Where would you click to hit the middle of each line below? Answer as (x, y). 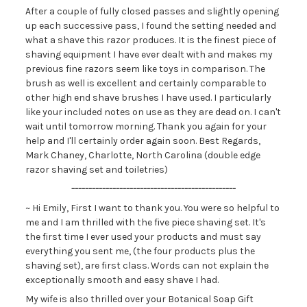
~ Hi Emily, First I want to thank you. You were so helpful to (152, 208)
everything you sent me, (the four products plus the (140, 251)
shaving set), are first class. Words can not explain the (147, 266)
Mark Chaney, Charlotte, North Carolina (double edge (143, 155)
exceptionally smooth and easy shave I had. (122, 280)
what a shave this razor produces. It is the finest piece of (150, 40)
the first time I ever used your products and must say (143, 237)
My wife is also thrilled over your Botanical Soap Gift (139, 299)
